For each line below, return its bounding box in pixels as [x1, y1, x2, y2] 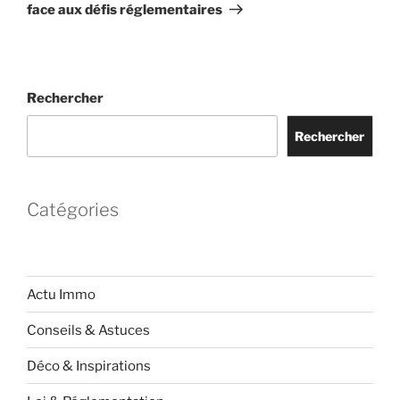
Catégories [27, 199, 119, 221]
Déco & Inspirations [27, 357, 151, 374]
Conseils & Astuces [27, 321, 150, 338]
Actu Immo [27, 286, 96, 303]
